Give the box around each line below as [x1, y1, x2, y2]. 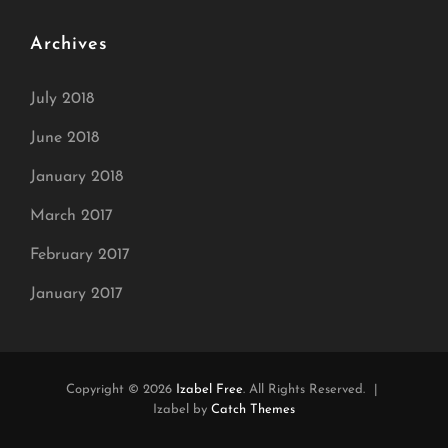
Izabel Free [175, 383, 243, 397]
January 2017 [30, 286, 123, 303]
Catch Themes [211, 403, 295, 417]
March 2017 [30, 208, 113, 225]
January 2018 [30, 169, 123, 186]
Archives [30, 35, 108, 55]
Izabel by [153, 403, 211, 417]
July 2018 [30, 91, 94, 108]
